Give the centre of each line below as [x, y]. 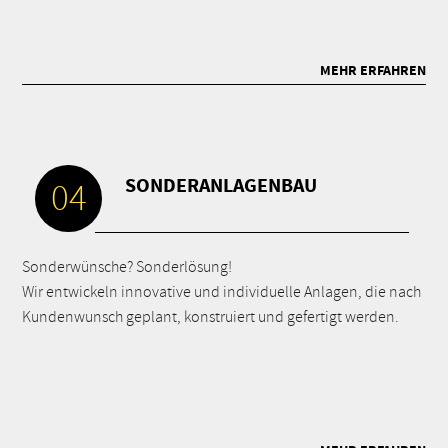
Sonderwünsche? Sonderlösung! [127, 267]
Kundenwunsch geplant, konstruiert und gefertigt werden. [211, 317]
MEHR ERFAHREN [372, 71]
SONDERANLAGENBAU [221, 186]
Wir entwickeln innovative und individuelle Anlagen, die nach [222, 292]
